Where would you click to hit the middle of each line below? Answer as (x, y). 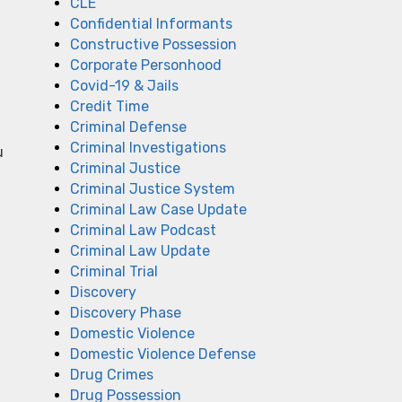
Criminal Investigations (148, 148)
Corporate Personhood (146, 65)
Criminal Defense (128, 127)
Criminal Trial (114, 271)
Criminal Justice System (153, 189)
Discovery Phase (126, 313)
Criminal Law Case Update (158, 210)
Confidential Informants (151, 24)
